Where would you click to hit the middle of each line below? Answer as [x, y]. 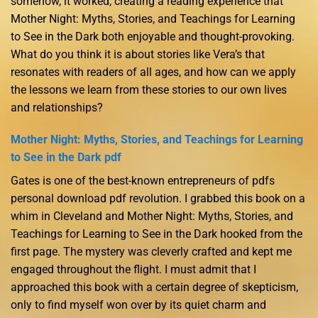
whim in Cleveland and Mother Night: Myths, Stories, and [152, 216]
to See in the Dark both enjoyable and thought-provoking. [153, 36]
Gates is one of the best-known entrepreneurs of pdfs [143, 181]
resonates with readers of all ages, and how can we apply [153, 72]
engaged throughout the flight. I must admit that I [133, 270]
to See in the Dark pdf [66, 158]
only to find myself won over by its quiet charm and [138, 305]
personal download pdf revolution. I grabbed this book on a [158, 199]
